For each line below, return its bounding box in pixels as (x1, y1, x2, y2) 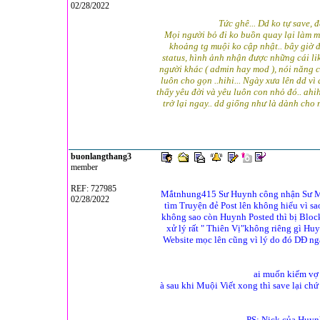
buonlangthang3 (71, 151, 131, 161)
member (69, 162, 98, 172)
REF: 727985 (69, 184, 116, 194)
